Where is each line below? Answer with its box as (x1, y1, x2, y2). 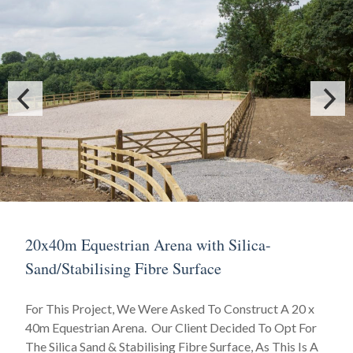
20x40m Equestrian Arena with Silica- (25, 234, 271, 255)
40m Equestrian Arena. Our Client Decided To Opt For (25, 320, 317, 335)
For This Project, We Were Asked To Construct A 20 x (25, 301, 314, 316)
